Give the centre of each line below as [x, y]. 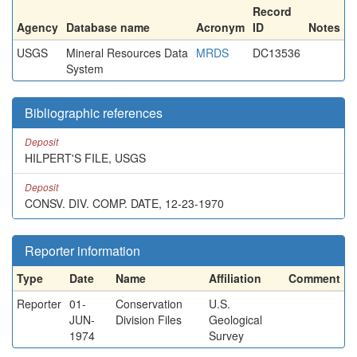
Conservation [149, 304]
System [85, 69]
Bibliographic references [94, 113]
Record [272, 11]
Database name [108, 27]
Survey [226, 335]
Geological [235, 320]
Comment [314, 278]
